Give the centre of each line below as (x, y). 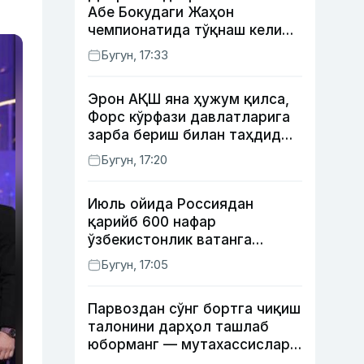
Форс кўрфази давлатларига (189, 117)
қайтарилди (130, 258)
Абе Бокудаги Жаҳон (161, 12)
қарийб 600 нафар (152, 222)
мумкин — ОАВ (139, 48)
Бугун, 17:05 (134, 264)
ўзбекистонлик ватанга (170, 240)
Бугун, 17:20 (134, 160)
